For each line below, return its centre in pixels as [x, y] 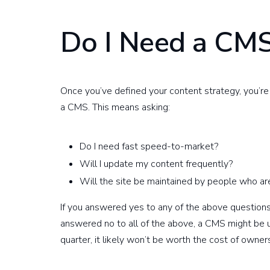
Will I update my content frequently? [156, 164]
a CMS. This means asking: [115, 107]
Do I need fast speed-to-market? [149, 146]
